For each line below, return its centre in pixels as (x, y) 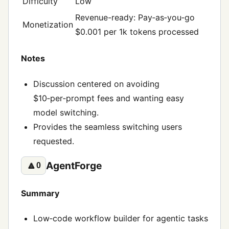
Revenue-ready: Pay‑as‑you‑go (135, 18)
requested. (54, 141)
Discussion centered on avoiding (96, 84)
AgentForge (74, 166)
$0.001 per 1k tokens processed (137, 32)
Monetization (48, 25)
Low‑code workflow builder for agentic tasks (121, 218)
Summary (40, 193)
